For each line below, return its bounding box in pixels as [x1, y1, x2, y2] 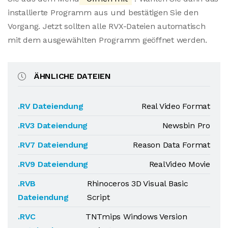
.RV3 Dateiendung [18, 121, 88, 130]
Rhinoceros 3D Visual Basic [87, 179, 188, 188]
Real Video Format [141, 101, 210, 111]
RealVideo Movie [149, 159, 210, 169]
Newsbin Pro [162, 121, 210, 130]
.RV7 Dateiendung [18, 140, 89, 150]
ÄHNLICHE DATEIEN [34, 71, 111, 81]
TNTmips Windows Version [85, 212, 187, 221]
